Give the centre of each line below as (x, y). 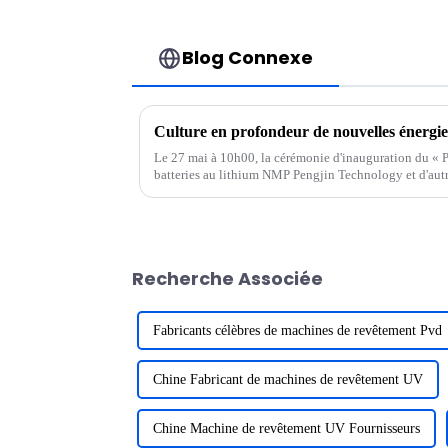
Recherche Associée (227, 279)
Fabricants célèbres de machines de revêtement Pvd (297, 331)
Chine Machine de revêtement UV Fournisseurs (286, 429)
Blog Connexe (248, 58)
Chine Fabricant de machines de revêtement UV (288, 380)
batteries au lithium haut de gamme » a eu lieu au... (291, 192)
